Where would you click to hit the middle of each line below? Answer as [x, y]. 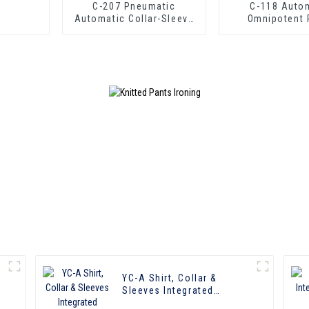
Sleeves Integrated [168, 291]
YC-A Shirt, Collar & [136, 278]
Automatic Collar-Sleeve [134, 18]
